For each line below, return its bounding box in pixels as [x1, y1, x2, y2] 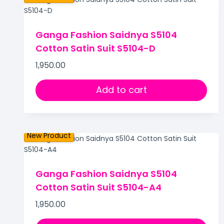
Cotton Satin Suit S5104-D [35, 42, 155, 55]
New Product [27, 130, 71, 140]
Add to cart [95, 83, 147, 96]
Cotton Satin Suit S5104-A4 [35, 180, 161, 193]
